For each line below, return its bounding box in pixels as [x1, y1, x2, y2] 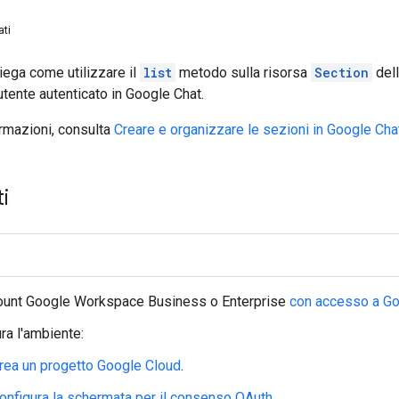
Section [314, 63, 369, 81]
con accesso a [289, 292, 379, 310]
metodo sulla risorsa [175, 63, 311, 81]
